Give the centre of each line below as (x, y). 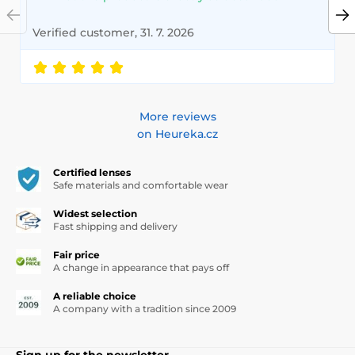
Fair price (76, 254)
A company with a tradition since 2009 (145, 308)
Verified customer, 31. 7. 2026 (113, 32)
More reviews (177, 116)
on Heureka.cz (177, 134)
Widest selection (95, 213)
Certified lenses (92, 172)
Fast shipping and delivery (115, 226)
